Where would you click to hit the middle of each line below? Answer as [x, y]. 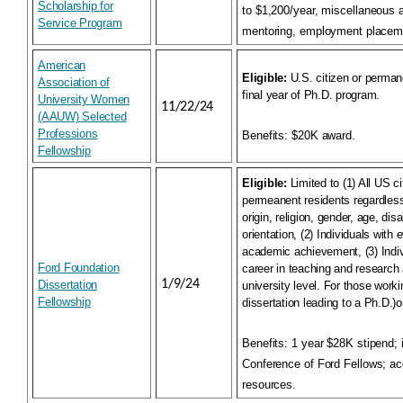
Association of [74, 82]
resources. [269, 385]
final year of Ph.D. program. [311, 95]
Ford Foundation [79, 268]
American [62, 65]
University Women [84, 99]
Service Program [80, 23]
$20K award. [322, 135]
